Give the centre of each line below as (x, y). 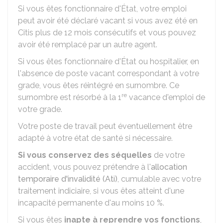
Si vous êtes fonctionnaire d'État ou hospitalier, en (109, 61)
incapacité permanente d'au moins (82, 203)
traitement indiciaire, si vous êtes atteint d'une (101, 191)
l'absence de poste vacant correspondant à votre (109, 73)
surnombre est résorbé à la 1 (70, 97)
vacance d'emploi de (166, 97)
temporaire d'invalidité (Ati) (68, 179)
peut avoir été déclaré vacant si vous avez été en (108, 21)
